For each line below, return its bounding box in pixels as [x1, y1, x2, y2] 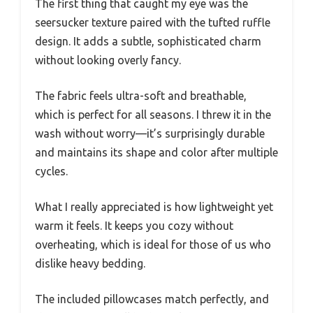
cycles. [35, 165, 68, 178]
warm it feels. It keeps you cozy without [35, 219, 233, 233]
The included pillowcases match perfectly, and [35, 293, 269, 306]
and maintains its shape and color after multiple [35, 146, 278, 159]
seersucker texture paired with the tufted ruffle [35, 16, 270, 29]
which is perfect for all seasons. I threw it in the [35, 108, 271, 122]
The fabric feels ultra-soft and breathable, [35, 89, 247, 103]
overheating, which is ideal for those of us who [35, 238, 271, 252]
